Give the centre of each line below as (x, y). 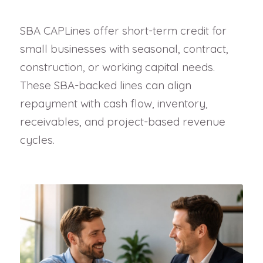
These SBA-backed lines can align (105, 85)
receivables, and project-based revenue (122, 121)
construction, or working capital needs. (117, 67)
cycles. (37, 139)
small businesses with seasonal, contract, (124, 48)
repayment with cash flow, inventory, (114, 103)
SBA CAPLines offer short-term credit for (123, 30)
